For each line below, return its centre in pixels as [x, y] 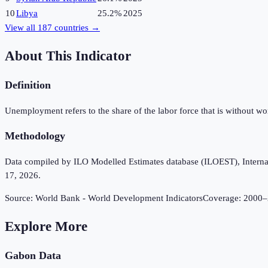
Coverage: [223, 198]
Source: [20, 198]
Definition [28, 85]
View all [21, 28]
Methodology [35, 136]
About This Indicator [68, 56]
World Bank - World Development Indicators [119, 198]
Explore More [46, 226]
